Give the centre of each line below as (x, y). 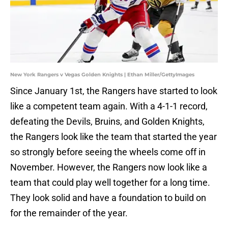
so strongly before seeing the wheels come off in (108, 152)
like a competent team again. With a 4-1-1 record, (109, 106)
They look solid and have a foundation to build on (108, 198)
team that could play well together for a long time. (110, 183)
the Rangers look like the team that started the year (113, 137)
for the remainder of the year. (69, 213)
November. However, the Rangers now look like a (109, 167)
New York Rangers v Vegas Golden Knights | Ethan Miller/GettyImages (102, 75)
